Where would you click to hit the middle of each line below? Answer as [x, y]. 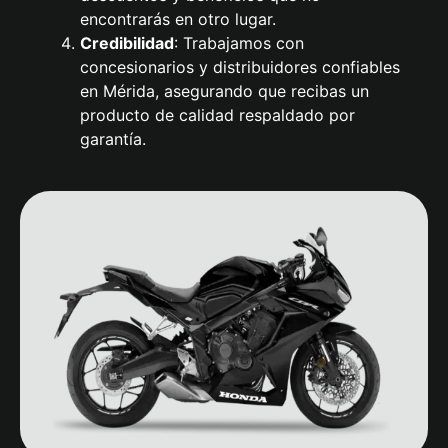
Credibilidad [127, 43]
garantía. [113, 139]
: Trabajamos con [239, 43]
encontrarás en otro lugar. [178, 19]
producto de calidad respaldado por [217, 115]
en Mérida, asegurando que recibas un [224, 91]
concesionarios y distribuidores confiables [240, 67]
